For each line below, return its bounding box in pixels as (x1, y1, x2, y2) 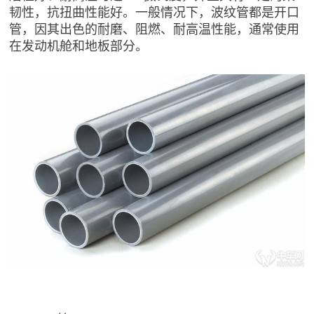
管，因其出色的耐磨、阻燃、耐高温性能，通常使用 (9, 19, 300, 37)
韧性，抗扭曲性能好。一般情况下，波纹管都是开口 (9, 2, 300, 20)
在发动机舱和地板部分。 (9, 36, 149, 54)
